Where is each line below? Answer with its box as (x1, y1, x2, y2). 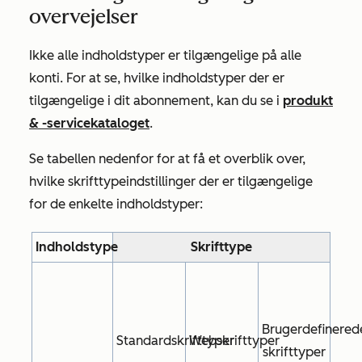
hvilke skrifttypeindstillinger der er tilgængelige (29, 174, 313, 189)
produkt (283, 93, 333, 108)
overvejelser (29, 5, 138, 28)
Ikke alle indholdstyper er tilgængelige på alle (29, 48, 301, 63)
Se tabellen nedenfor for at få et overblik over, (29, 151, 305, 166)
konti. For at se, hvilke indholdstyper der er (29, 70, 284, 86)
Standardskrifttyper (116, 333, 234, 348)
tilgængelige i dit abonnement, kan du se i (29, 93, 283, 108)
